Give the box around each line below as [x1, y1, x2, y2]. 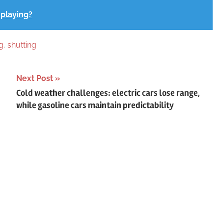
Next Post [16, 73, 53, 83]
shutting [7, 40, 36, 50]
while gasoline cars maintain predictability [16, 99, 174, 110]
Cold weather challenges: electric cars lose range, [16, 87, 200, 98]
